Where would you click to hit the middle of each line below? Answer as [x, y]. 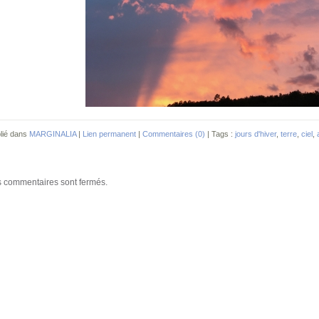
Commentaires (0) [174, 134]
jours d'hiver [256, 134]
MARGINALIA [53, 134]
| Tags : [220, 134]
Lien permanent [109, 134]
